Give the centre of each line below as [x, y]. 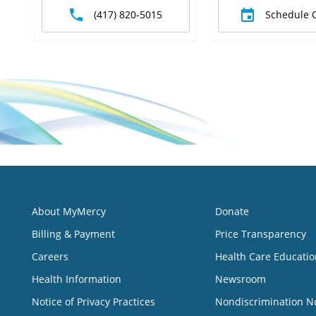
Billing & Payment [73, 233]
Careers [50, 256]
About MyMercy [69, 211]
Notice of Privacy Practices [93, 301]
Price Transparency [260, 233]
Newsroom [240, 279]
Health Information [77, 279]
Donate [232, 211]
